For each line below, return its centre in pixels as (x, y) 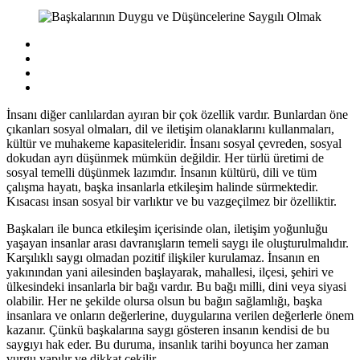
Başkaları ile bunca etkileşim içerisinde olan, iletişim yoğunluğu (167, 228)
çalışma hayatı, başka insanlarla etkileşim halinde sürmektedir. (162, 186)
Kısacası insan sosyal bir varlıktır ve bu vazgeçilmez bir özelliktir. (172, 201)
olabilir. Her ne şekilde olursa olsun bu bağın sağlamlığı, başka (164, 301)
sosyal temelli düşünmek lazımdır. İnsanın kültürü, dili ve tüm (162, 172)
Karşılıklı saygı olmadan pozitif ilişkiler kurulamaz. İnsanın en (163, 257)
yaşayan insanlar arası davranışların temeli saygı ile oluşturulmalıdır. (178, 243)
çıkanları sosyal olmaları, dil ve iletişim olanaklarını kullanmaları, (170, 129)
